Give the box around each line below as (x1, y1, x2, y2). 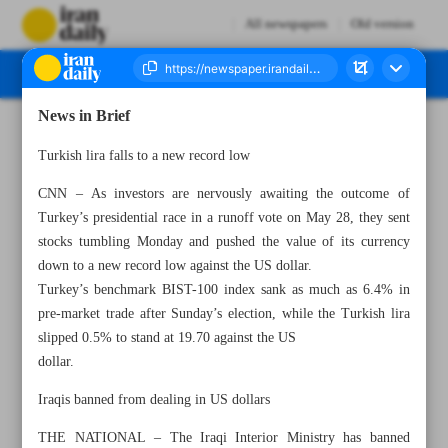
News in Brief (38, 103, 131, 131)
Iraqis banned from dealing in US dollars (38, 388, 271, 412)
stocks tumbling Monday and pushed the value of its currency (38, 230, 410, 254)
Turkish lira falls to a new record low (38, 144, 251, 168)
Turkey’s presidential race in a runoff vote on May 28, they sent (38, 206, 410, 230)
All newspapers (244, 14, 327, 35)
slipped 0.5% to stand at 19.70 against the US (38, 326, 297, 350)
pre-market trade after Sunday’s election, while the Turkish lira (38, 302, 410, 326)
